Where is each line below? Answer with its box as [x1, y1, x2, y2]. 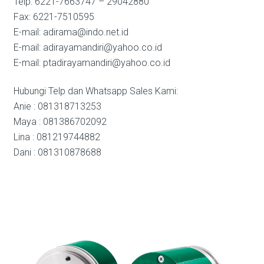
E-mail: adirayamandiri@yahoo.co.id [13, 42, 162, 53]
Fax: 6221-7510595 [13, 11, 94, 22]
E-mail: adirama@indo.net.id [13, 27, 128, 38]
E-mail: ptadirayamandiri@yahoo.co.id [13, 57, 170, 68]
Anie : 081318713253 [13, 101, 101, 112]
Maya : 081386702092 [13, 116, 107, 127]
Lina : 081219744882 [13, 131, 100, 143]
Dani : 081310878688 [13, 147, 101, 158]
